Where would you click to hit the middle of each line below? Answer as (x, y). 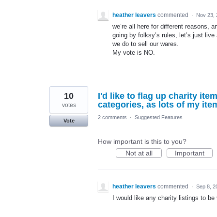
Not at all (139, 153)
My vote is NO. (134, 53)
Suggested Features (159, 117)
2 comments (112, 117)
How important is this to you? (142, 141)
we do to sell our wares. (146, 44)
